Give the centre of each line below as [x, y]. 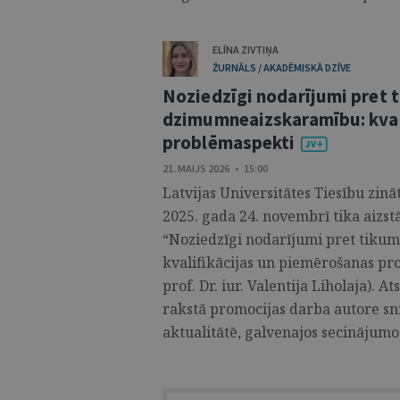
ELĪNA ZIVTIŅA [246, 50]
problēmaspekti [229, 142]
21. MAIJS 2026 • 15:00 [215, 168]
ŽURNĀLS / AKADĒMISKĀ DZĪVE [282, 67]
